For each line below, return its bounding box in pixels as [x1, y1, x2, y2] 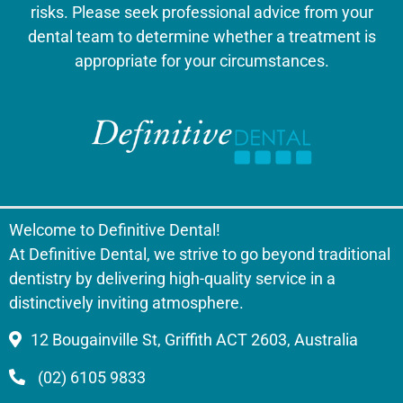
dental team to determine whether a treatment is [27, 26, 376, 46]
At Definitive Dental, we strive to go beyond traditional [9, 244, 390, 264]
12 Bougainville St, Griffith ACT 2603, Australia [31, 330, 358, 350]
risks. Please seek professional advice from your [30, 2, 373, 22]
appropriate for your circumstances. [74, 50, 329, 70]
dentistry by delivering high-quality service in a [9, 268, 336, 288]
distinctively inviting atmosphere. [9, 292, 244, 312]
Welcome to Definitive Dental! [9, 219, 220, 239]
